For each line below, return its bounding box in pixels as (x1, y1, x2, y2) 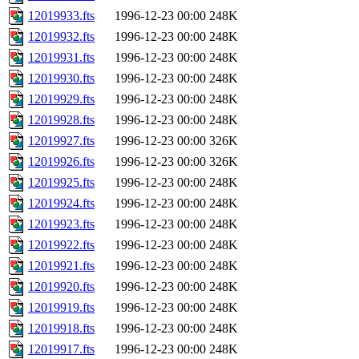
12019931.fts (28, 50, 95, 65)
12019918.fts (28, 321, 95, 336)
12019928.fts (28, 113, 95, 127)
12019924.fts (28, 196, 95, 211)
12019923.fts (28, 217, 95, 232)
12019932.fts (28, 30, 95, 44)
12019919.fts (28, 301, 95, 315)
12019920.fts (28, 280, 95, 294)
